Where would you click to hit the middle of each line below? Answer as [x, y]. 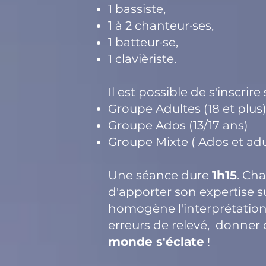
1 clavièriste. [142, 59]
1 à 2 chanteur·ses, [162, 26]
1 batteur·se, [143, 42]
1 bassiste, [137, 9]
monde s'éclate [156, 242]
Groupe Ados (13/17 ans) [178, 125]
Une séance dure [160, 175]
